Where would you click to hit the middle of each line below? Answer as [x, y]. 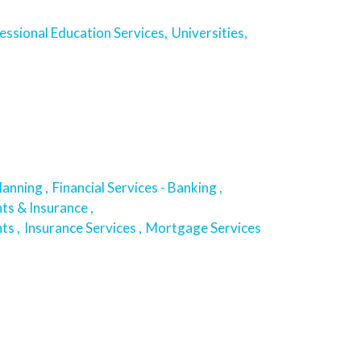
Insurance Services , [83, 227]
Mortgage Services [205, 227]
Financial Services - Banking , [137, 187]
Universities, [210, 32]
